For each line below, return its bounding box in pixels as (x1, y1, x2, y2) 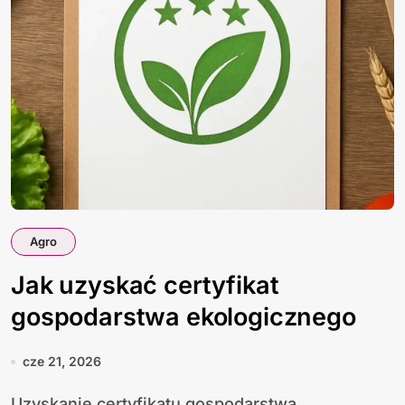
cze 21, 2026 (23, 353, 101, 369)
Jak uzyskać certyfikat (11, 270, 279, 300)
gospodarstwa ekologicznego (11, 302, 356, 332)
